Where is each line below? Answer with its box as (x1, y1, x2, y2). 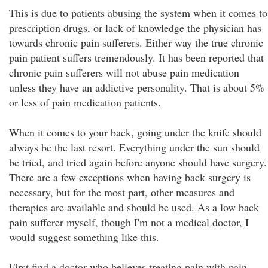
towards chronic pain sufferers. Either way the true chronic (9, 35, 263, 50)
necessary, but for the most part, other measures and (9, 185, 234, 199)
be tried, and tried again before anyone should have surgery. (9, 155, 267, 169)
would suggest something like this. (9, 230, 159, 244)
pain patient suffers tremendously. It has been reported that (9, 50, 264, 65)
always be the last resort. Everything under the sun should (9, 140, 260, 154)
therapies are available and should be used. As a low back (9, 200, 259, 214)
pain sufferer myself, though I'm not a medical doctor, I (9, 215, 249, 229)
